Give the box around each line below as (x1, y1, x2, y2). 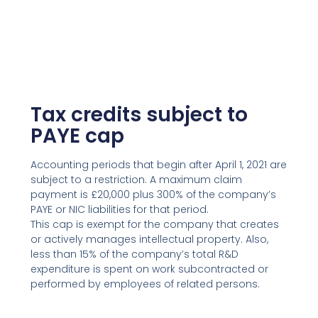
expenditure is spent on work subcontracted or (30, 262, 268, 277)
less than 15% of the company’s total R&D (30, 247, 238, 262)
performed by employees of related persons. (30, 277, 260, 292)
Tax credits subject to (30, 101, 248, 129)
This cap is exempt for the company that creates (30, 217, 279, 232)
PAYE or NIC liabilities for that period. (30, 202, 209, 217)
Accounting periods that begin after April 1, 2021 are (30, 158, 287, 172)
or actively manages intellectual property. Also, (30, 232, 268, 247)
